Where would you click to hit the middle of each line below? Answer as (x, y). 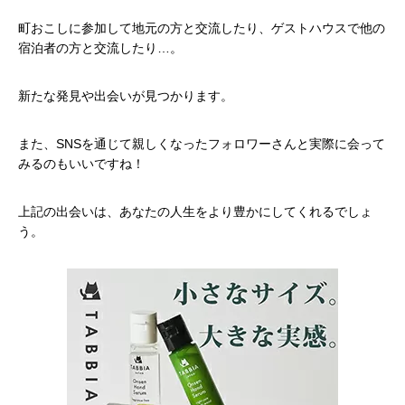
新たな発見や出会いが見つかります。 (126, 96)
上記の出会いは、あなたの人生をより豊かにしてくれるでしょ (195, 211)
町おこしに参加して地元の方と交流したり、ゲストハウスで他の (202, 28)
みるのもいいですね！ (81, 163)
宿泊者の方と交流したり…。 (100, 48)
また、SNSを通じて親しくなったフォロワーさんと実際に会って (202, 143)
